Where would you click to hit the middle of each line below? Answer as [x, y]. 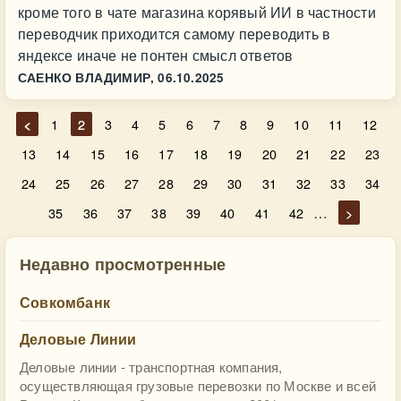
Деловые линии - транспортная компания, [151, 367]
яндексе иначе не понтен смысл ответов [156, 55]
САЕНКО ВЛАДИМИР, [86, 77]
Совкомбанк [65, 302]
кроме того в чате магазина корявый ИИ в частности [197, 12]
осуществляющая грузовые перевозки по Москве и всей [198, 385]
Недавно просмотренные [123, 264]
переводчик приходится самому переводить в [175, 34]
